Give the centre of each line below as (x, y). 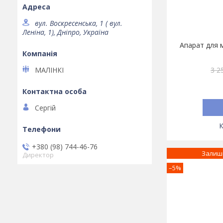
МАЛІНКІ (49, 70)
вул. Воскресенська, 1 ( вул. (79, 23)
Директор (38, 155)
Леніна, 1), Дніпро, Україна (65, 32)
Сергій (45, 108)
